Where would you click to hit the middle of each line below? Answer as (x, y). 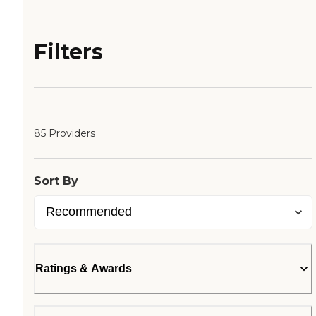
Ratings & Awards (84, 269)
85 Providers (65, 134)
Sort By (56, 181)
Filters (68, 52)
